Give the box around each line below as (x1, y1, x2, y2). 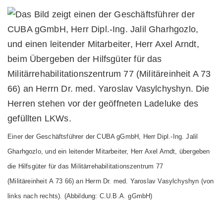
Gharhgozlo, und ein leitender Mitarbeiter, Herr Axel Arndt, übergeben (7, 148, 210, 155)
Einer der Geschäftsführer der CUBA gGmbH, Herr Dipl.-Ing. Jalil (7, 133, 198, 140)
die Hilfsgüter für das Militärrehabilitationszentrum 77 (7, 163, 163, 170)
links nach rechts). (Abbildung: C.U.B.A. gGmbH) (7, 192, 153, 200)
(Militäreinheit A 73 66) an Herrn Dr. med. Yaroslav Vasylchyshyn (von (7, 177, 214, 185)
